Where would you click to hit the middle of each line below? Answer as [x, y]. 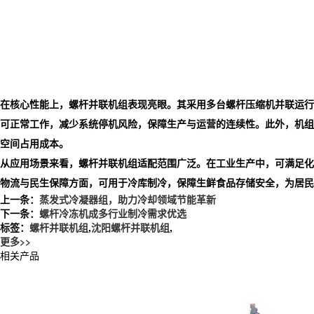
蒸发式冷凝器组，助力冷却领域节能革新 [128, 199]
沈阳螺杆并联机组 [130, 227]
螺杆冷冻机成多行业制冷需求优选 [113, 213]
